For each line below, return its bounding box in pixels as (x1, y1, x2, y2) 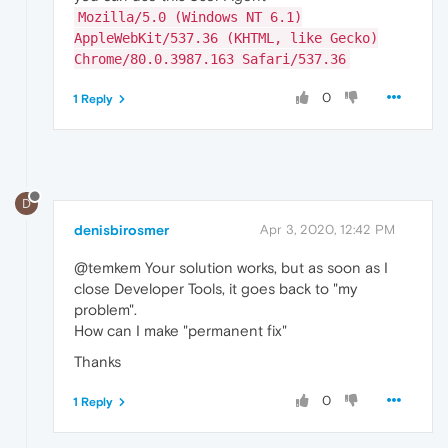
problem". (74, 300, 137, 318)
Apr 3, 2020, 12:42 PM (260, 221, 395, 237)
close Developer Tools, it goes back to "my (74, 279, 357, 297)
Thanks (74, 352, 121, 370)
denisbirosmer (74, 221, 169, 238)
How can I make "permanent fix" (74, 321, 287, 339)
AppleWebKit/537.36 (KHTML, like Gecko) (74, 29, 378, 46)
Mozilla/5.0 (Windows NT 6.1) (78, 8, 302, 25)
